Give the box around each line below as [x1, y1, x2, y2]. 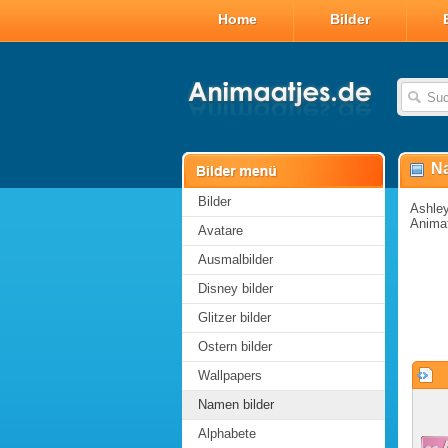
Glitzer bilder [198, 310, 271, 325]
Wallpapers [198, 368, 262, 383]
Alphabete [198, 426, 256, 441]
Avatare [198, 223, 243, 238]
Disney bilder [198, 281, 273, 296]
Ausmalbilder [198, 252, 273, 267]
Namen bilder [198, 397, 274, 412]
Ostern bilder [198, 339, 272, 354]
